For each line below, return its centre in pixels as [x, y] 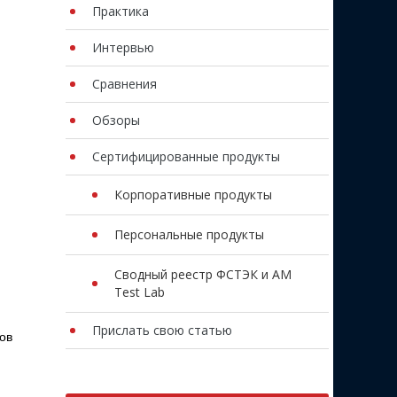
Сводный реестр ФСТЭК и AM [202, 274]
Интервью [123, 47]
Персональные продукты [189, 234]
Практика [120, 11]
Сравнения [124, 84]
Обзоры [116, 120]
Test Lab [139, 292]
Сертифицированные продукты [186, 156]
